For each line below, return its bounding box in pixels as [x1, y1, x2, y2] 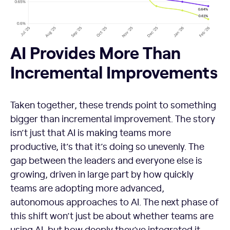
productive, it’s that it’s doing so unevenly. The [10, 139, 204, 152]
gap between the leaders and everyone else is [10, 153, 202, 166]
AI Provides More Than [10, 40, 181, 64]
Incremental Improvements [10, 59, 218, 83]
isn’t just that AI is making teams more [10, 125, 171, 139]
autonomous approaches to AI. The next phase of [10, 195, 219, 208]
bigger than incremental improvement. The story [10, 111, 215, 125]
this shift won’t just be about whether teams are [10, 208, 214, 222]
